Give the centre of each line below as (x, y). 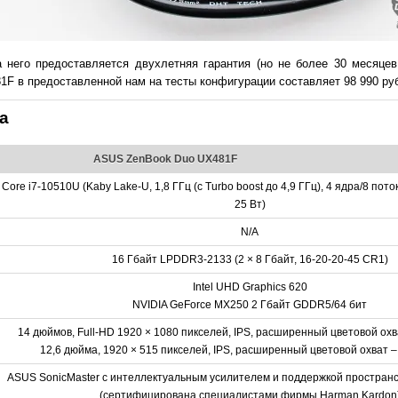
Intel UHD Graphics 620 (250, 287)
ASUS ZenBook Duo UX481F (165, 159)
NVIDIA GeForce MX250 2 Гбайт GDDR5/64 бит (250, 304)
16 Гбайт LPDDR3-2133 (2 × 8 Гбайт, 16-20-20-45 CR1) (250, 259)
